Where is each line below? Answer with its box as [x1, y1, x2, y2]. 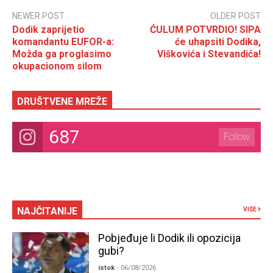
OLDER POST [210, 10, 261, 21]
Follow [224, 130, 250, 143]
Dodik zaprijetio [12, 23, 85, 35]
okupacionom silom [12, 60, 102, 72]
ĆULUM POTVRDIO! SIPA [150, 23, 261, 35]
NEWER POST [12, 10, 65, 21]
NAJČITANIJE [17, 205, 77, 217]
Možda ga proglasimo [12, 48, 112, 60]
